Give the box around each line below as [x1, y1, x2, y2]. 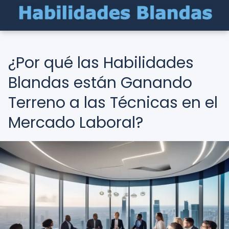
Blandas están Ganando [8, 72, 192, 94]
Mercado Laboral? [8, 112, 143, 133]
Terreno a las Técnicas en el [8, 92, 218, 113]
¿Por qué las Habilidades [8, 52, 194, 74]
